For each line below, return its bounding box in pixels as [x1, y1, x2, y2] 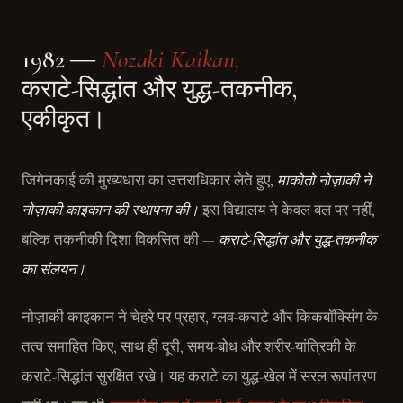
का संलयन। [22, 261, 85, 279]
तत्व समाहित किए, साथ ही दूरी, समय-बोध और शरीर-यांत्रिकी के [22, 338, 356, 356]
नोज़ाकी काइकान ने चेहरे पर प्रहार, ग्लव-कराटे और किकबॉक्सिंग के [22, 309, 378, 327]
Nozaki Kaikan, [102, 44, 241, 75]
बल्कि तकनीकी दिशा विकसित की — [22, 231, 219, 249]
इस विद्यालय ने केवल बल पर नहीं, [199, 201, 375, 219]
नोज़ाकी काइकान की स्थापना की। [22, 201, 199, 219]
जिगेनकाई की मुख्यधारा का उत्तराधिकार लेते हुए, [22, 172, 277, 190]
